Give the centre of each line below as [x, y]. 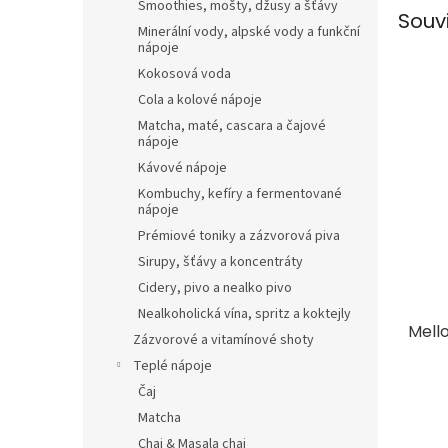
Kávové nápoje [182, 168]
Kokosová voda [184, 74]
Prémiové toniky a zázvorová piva [239, 236]
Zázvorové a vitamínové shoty [223, 340]
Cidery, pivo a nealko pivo [215, 288]
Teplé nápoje [172, 366]
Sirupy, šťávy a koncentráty [220, 262]
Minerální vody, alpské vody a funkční [249, 32]
